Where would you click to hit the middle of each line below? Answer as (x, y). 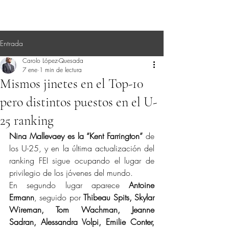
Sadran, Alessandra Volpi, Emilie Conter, (82, 222)
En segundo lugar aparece (69, 185)
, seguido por (59, 197)
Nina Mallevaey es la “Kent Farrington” (77, 136)
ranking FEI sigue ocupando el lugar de (82, 161)
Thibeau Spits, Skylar (119, 197)
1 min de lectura (61, 70)
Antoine (142, 185)
